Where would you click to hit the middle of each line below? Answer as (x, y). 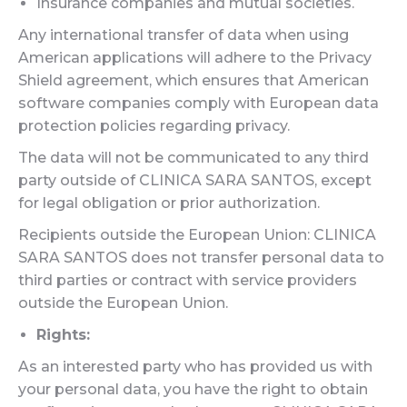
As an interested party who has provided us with (195, 367)
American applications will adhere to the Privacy (195, 58)
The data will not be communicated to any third (194, 158)
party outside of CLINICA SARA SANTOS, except (195, 180)
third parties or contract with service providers (188, 280)
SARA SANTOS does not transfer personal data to (201, 258)
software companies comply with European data (199, 103)
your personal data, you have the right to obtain (193, 389)
